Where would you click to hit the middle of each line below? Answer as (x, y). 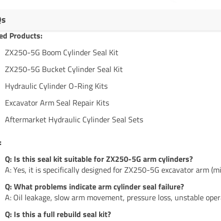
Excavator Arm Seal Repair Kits (57, 103)
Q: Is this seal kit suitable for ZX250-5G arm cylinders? (99, 159)
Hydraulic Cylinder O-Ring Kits (56, 86)
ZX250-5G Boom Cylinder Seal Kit (61, 53)
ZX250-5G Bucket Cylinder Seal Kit (64, 69)
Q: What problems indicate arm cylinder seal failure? (94, 187)
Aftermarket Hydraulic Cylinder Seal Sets (74, 120)
